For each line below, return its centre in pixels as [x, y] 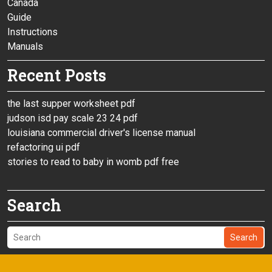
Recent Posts [57, 76]
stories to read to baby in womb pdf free [93, 162]
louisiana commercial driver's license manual [101, 133]
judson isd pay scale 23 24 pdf [73, 118]
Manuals [25, 47]
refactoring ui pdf [44, 148]
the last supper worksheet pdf [71, 104]
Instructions [32, 32]
